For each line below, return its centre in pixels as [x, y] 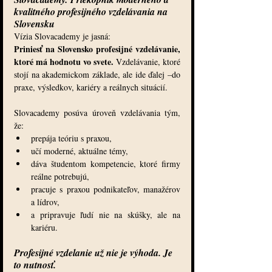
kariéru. [44, 228]
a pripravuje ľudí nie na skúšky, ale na [106, 215]
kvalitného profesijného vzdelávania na [92, 12]
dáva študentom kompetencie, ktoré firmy [106, 164]
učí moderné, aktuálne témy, [80, 151]
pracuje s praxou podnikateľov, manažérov [106, 189]
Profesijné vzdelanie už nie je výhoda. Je [94, 253]
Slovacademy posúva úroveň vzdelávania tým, [97, 113]
